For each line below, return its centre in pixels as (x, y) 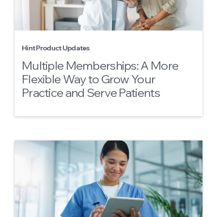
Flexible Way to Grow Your (89, 79)
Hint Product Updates (56, 48)
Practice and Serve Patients (91, 93)
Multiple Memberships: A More (100, 65)
